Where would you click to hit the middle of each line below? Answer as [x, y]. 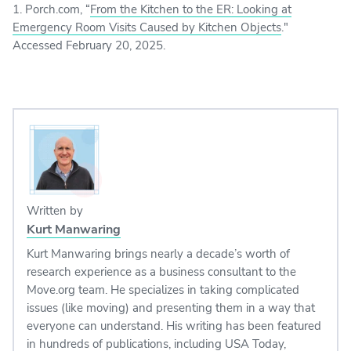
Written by [55, 210]
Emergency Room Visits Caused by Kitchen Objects [147, 27]
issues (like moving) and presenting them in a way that [171, 308]
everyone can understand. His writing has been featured [174, 326]
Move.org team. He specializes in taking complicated [163, 289]
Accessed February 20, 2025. [89, 45]
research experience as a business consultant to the [161, 271]
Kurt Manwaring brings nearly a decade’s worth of [158, 253]
